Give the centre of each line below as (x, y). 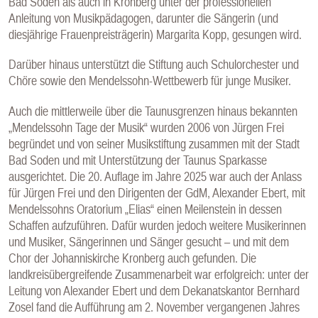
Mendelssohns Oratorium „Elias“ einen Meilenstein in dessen (145, 209)
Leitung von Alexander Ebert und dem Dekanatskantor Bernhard (154, 290)
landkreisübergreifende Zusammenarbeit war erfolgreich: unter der (159, 274)
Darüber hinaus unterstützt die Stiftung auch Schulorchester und (154, 65)
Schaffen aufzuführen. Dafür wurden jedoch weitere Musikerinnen (157, 225)
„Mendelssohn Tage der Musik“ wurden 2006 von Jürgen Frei (146, 127)
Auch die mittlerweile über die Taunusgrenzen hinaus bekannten (153, 111)
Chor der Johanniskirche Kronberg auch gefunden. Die (132, 258)
